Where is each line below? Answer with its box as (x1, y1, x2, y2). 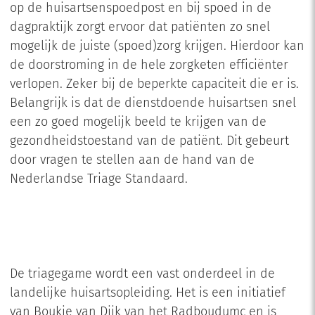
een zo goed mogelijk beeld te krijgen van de (9, 116, 266, 129)
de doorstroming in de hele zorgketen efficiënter (9, 59, 288, 72)
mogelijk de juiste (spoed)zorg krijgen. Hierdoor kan (9, 40, 304, 53)
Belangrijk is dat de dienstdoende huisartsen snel (9, 97, 296, 110)
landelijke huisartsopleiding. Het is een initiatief (9, 287, 285, 300)
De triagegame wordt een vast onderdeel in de (9, 268, 275, 281)
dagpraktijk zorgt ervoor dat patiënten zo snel (9, 21, 270, 34)
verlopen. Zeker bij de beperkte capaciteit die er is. (9, 78, 299, 91)
